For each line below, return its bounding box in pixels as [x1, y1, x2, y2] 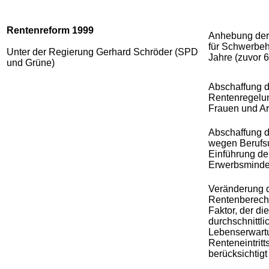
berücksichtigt [208, 248, 267, 259]
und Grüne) [7, 57, 55, 68]
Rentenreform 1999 [7, 25, 94, 35]
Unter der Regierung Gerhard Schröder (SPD [7, 46, 198, 57]
